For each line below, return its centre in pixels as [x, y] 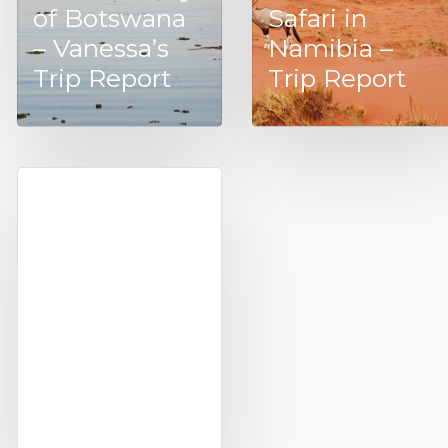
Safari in [317, 18]
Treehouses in [118, 409]
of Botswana [109, 18]
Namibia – [330, 48]
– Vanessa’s [101, 48]
